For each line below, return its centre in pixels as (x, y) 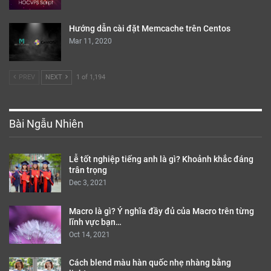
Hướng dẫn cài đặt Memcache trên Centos (150, 28)
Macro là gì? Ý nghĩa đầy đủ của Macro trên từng (162, 211)
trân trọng (88, 170)
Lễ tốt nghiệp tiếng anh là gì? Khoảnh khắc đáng (161, 159)
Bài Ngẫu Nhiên (46, 124)
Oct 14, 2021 (90, 234)
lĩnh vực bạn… (95, 222)
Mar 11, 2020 (90, 41)
